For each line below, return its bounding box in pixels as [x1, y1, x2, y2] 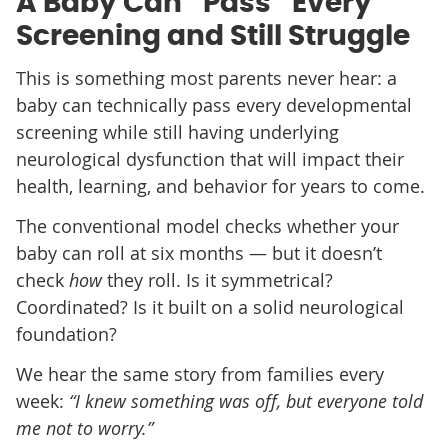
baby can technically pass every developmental [15, 92, 412, 117]
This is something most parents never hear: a [15, 65, 397, 90]
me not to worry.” [15, 415, 153, 440]
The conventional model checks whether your [15, 213, 399, 238]
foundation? [15, 321, 117, 346]
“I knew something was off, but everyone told [68, 388, 423, 413]
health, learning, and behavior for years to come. [15, 173, 425, 198]
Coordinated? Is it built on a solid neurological [15, 294, 404, 319]
